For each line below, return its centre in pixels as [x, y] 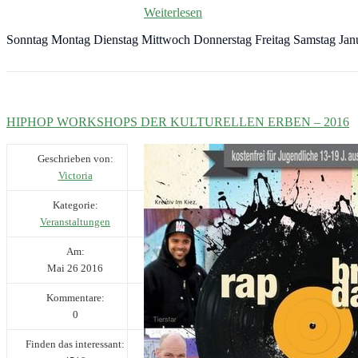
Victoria [75, 175]
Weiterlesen [173, 12]
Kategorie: [75, 205]
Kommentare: [75, 297]
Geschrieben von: [75, 158]
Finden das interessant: [75, 344]
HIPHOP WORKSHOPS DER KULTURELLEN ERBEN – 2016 [178, 121]
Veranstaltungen [75, 221]
